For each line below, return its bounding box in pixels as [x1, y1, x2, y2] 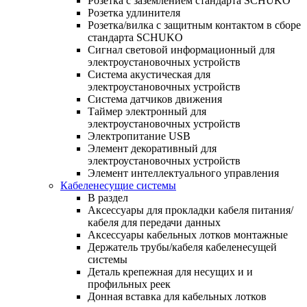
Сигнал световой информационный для [88, 43, 275, 56]
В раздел [88, 191, 128, 204]
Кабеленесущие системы [60, 179, 176, 191]
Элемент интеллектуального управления [88, 167, 279, 179]
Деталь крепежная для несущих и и [88, 265, 253, 278]
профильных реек [88, 278, 171, 290]
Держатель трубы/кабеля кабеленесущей [88, 241, 277, 253]
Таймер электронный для [88, 105, 206, 117]
